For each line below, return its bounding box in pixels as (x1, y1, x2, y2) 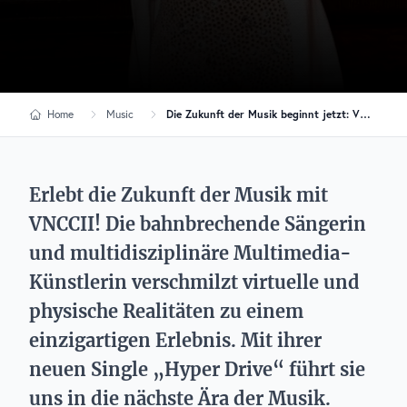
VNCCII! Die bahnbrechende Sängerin (29, 213, 366, 235)
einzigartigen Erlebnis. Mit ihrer (29, 329, 322, 352)
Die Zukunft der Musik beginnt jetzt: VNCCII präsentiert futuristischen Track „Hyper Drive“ (360, 107, 371, 121)
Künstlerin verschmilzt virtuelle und (29, 271, 360, 293)
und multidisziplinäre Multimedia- (29, 242, 352, 264)
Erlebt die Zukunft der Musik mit (29, 184, 328, 206)
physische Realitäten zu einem (29, 300, 303, 323)
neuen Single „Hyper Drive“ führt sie (29, 358, 365, 381)
